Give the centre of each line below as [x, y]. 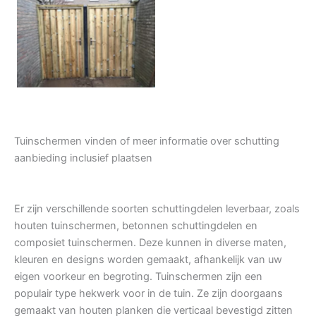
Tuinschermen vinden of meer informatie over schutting [147, 141]
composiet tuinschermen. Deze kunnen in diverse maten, [150, 243]
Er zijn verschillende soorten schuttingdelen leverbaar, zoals [157, 209]
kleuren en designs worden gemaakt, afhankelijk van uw [148, 260]
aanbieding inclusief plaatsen [83, 158]
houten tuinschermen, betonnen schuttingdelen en [136, 226]
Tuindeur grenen [86, 36]
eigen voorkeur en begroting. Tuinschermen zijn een [138, 277]
